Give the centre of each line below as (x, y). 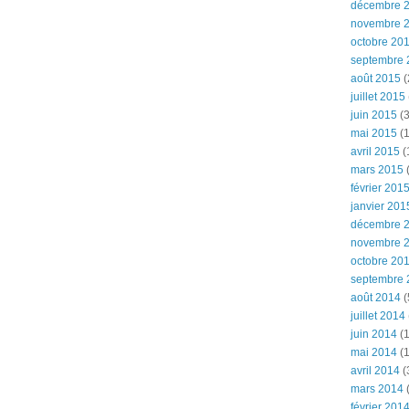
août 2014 (376, 298)
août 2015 (376, 79)
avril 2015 (375, 152)
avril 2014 (375, 371)
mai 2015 (374, 133)
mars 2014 (377, 389)
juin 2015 (374, 115)
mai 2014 (374, 352)
